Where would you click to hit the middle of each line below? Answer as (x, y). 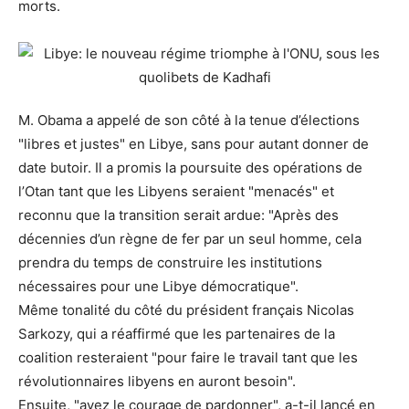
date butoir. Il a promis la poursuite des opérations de (190, 168)
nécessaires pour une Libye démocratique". (158, 287)
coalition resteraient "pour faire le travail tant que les (188, 358)
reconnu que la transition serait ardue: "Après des (178, 215)
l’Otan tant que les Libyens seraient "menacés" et (176, 192)
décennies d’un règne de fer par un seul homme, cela (190, 239)
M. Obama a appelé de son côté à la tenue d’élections (189, 121)
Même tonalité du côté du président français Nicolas (186, 310)
